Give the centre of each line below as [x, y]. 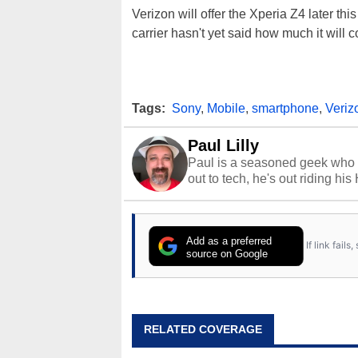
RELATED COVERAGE [203, 329]
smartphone [285, 108]
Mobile [226, 108]
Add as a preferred [229, 241]
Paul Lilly [223, 145]
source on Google [227, 253]
